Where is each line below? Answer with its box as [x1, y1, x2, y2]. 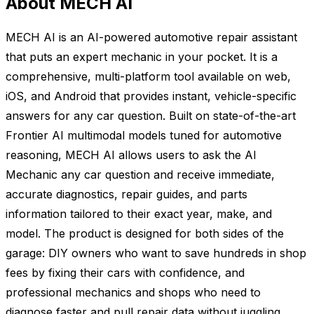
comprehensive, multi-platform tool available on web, [6, 69, 291, 83]
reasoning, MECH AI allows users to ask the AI [6, 147, 257, 162]
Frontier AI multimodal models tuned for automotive [6, 128, 282, 142]
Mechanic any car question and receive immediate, [6, 167, 275, 182]
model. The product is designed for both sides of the [6, 226, 284, 240]
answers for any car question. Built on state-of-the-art [6, 108, 296, 123]
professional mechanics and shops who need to [6, 285, 261, 299]
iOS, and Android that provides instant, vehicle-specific [6, 88, 296, 103]
